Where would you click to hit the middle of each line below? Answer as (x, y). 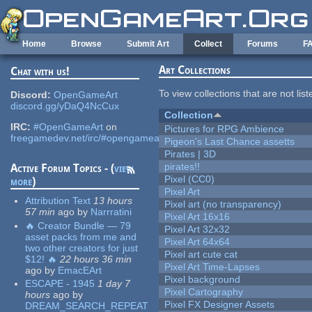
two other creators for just (82, 248)
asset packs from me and (81, 236)
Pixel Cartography (204, 292)
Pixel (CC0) (190, 179)
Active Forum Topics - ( (63, 169)
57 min (40, 212)
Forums (263, 44)
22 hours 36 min (96, 259)
